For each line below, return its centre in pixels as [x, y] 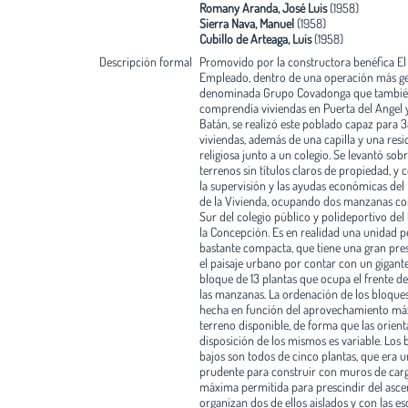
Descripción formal [145, 61]
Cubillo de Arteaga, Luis [255, 38]
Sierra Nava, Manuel [246, 23]
